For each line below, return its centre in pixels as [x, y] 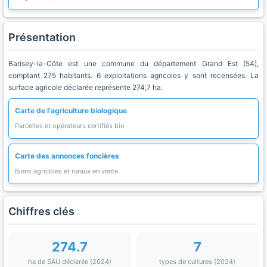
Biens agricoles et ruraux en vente [66, 171]
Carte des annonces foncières [67, 156]
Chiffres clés [41, 211]
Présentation [42, 37]
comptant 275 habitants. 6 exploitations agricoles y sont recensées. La [133, 75]
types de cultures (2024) [197, 262]
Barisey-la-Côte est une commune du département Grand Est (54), [133, 63]
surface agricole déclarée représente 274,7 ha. [86, 87]
